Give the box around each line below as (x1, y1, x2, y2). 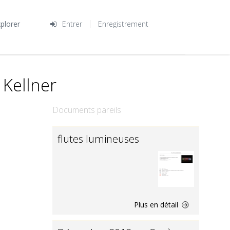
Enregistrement (98, 19, 148, 29)
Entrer (62, 19, 82, 29)
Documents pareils (52, 104, 121, 116)
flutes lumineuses (57, 132, 139, 146)
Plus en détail (134, 200, 180, 209)
